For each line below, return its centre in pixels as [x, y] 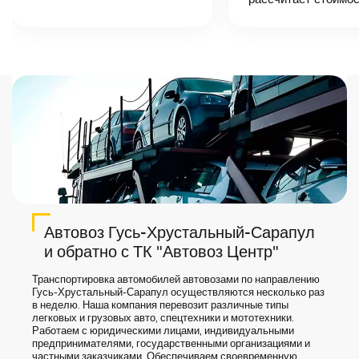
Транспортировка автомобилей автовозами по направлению [176, 280]
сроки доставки [96, 27]
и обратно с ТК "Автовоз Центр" [161, 252]
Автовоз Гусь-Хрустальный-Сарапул [179, 233]
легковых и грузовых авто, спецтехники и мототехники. [163, 319]
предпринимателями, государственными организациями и [171, 344]
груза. [75, 39]
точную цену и [94, 15]
